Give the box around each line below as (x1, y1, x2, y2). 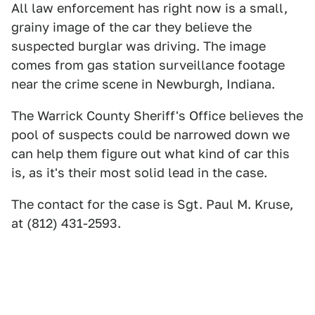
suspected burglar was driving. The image (11, 39, 266, 53)
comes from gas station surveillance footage (11, 58, 285, 72)
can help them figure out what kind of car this (11, 146, 290, 161)
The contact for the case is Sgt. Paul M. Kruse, (11, 197, 293, 212)
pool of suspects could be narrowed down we (11, 127, 290, 142)
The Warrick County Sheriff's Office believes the (11, 108, 303, 123)
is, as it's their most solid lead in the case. (11, 165, 267, 180)
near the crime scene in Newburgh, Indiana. (11, 77, 275, 91)
